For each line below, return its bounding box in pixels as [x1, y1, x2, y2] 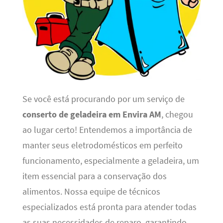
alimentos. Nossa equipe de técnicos [22, 186, 160, 197]
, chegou [161, 109, 193, 120]
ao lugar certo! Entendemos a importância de [22, 124, 192, 135]
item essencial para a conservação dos [22, 170, 167, 182]
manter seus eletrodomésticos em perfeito [22, 139, 183, 151]
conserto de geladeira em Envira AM [22, 109, 161, 120]
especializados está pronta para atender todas [22, 201, 197, 213]
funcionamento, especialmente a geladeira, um [22, 155, 199, 166]
